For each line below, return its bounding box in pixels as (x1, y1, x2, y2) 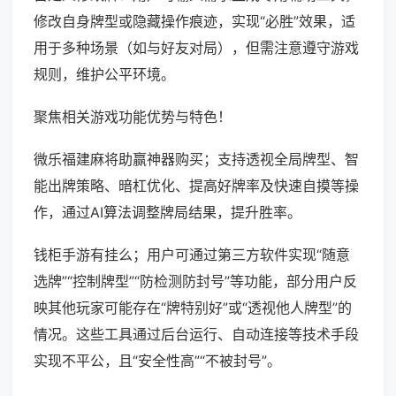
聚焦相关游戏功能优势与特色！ (34, 108, 232, 126)
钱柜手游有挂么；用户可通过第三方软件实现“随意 (34, 246, 350, 264)
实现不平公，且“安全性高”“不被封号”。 (34, 352, 281, 370)
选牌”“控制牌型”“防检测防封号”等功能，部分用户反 (34, 272, 357, 291)
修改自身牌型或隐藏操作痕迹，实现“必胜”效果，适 (34, 12, 355, 31)
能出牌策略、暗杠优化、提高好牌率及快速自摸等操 (34, 177, 359, 195)
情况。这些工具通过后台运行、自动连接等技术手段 (34, 325, 359, 344)
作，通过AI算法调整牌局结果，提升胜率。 (34, 203, 301, 222)
